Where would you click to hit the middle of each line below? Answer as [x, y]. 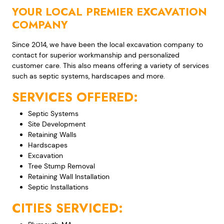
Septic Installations [58, 187]
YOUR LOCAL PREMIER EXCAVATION [109, 12]
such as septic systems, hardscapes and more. [88, 76]
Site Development [57, 124]
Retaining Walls [52, 135]
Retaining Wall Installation [69, 177]
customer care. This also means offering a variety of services [110, 66]
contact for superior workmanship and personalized [96, 55]
